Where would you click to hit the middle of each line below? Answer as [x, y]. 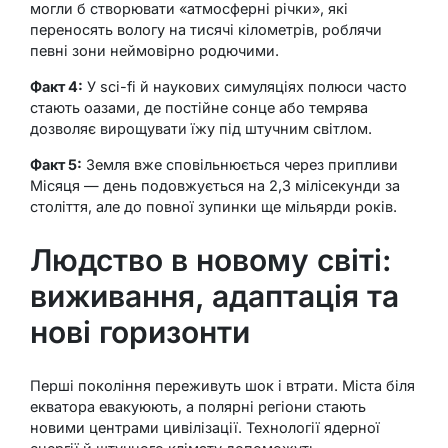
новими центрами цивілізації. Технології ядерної [205, 427]
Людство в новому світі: [211, 259]
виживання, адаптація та [214, 295]
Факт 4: [56, 86]
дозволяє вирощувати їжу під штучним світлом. [201, 128]
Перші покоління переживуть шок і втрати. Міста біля [222, 385]
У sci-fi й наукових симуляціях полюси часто [245, 86]
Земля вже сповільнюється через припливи [240, 164]
